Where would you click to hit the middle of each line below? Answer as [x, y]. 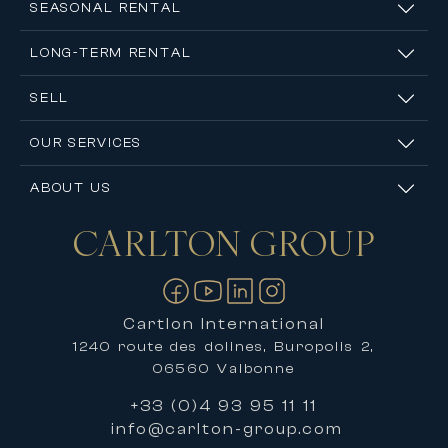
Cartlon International [224, 324]
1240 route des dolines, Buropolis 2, [224, 347]
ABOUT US [71, 188]
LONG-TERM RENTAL [111, 53]
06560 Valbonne [224, 369]
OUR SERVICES [86, 143]
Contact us [72, 233]
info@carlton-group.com [227, 429]
